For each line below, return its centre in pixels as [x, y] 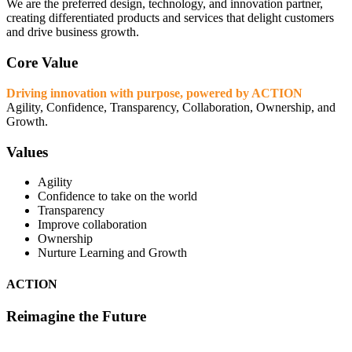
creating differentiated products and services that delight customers [170, 18]
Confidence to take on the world [117, 196]
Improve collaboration [92, 225]
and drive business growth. [73, 32]
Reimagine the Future [76, 316]
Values [27, 152]
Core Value [42, 63]
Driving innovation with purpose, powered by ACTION [154, 93]
